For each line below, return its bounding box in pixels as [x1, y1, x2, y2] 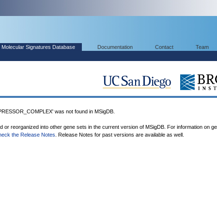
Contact [155, 44, 173, 50]
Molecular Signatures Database [1, 44, 75, 50]
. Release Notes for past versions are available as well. [55, 132, 184, 138]
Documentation [97, 44, 133, 50]
